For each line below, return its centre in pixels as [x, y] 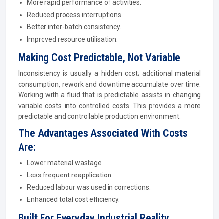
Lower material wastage [64, 163]
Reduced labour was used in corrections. [89, 187]
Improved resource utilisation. [72, 39]
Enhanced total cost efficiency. [73, 199]
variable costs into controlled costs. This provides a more [109, 106]
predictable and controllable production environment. [99, 116]
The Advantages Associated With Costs [103, 133]
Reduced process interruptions [74, 15]
